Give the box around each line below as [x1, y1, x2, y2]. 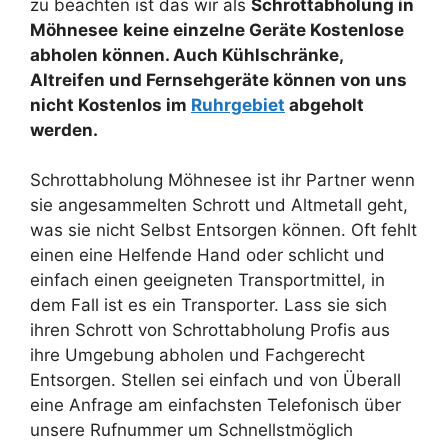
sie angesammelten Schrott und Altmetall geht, [30, 195, 408, 216]
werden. [30, 119, 98, 140]
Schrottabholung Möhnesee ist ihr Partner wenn [30, 170, 415, 191]
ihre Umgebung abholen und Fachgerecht [30, 345, 365, 366]
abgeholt [285, 94, 364, 115]
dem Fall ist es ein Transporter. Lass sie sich [30, 295, 387, 316]
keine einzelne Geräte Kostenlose [123, 19, 404, 40]
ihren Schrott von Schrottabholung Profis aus [30, 320, 390, 341]
